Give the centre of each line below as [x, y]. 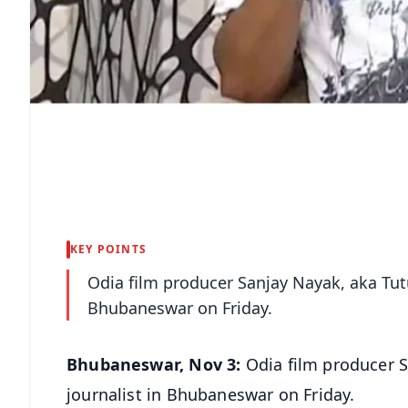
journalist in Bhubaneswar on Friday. [211, 394]
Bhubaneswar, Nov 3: [154, 364]
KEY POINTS [108, 249]
